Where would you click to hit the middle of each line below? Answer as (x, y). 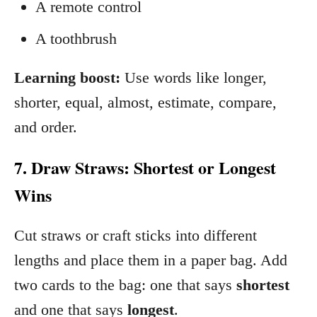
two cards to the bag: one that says (125, 284)
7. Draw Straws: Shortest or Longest (145, 167)
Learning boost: (67, 77)
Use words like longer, (194, 77)
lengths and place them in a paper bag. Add (151, 260)
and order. (46, 127)
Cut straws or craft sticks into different (136, 235)
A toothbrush (76, 38)
